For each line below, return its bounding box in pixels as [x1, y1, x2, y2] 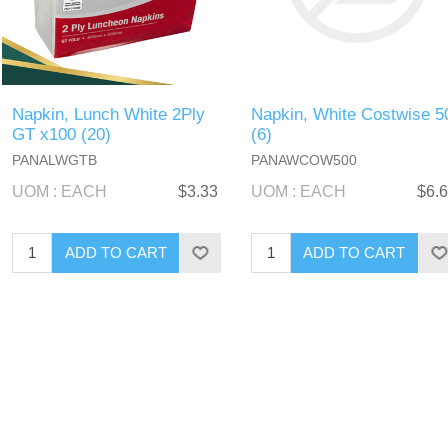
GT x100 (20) [12, 124, 112, 144]
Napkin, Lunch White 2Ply [12, 104, 206, 124]
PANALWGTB [12, 151, 98, 168]
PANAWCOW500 [250, 151, 357, 168]
